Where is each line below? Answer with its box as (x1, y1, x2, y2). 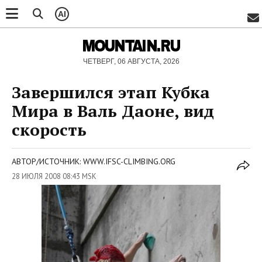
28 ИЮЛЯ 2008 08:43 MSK (12, 171, 96, 181)
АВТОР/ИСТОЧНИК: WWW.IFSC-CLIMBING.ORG (12, 156, 175, 167)
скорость (12, 119, 87, 140)
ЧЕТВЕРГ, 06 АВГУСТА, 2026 (82, 57, 180, 65)
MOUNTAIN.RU (82, 36, 180, 55)
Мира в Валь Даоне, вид (12, 100, 214, 122)
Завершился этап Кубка (12, 81, 210, 103)
